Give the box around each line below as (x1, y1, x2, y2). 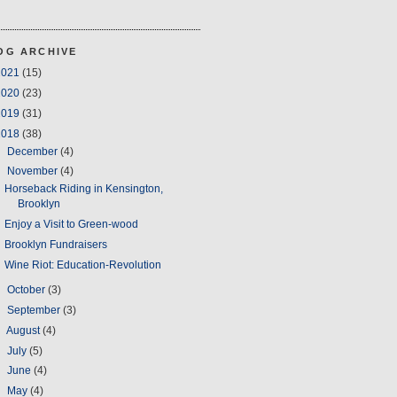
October (6, 284, 48, 296)
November (6, 166, 60, 177)
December (6, 145, 60, 157)
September (6, 305, 63, 315)
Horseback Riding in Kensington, (4, 183, 163, 195)
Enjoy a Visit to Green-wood (4, 219, 138, 230)
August (5, 324, 43, 336)
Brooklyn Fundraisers (4, 238, 107, 250)
